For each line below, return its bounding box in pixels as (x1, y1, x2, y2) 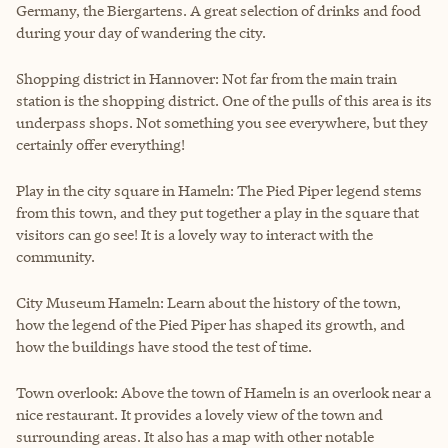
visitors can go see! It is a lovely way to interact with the (16, 224, 373, 244)
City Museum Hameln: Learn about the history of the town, (16, 292, 401, 312)
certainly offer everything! (16, 134, 185, 154)
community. (16, 246, 95, 266)
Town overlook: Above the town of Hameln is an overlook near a (16, 382, 431, 402)
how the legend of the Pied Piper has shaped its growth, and (16, 314, 405, 334)
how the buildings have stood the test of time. (16, 336, 312, 356)
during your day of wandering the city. (16, 22, 266, 42)
